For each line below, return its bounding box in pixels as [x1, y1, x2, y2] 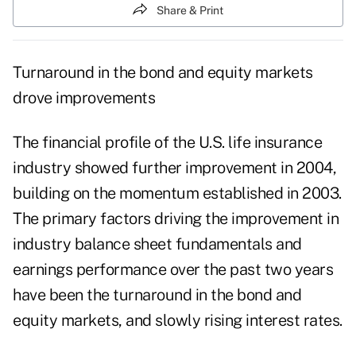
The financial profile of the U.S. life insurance [13, 133, 322, 153]
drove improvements [13, 88, 155, 108]
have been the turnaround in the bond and [13, 285, 301, 305]
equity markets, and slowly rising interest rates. [13, 311, 342, 331]
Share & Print [157, 3, 223, 17]
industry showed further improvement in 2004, [13, 158, 336, 178]
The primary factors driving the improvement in [13, 209, 339, 229]
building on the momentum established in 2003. [13, 184, 342, 203]
